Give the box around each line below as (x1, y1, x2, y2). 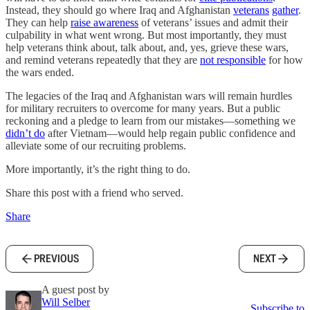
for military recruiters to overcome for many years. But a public (6, 102, 280, 114)
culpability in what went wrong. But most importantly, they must (6, 29, 286, 41)
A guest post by (42, 284, 109, 295)
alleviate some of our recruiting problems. (6, 140, 186, 152)
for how (266, 54, 303, 66)
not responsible (200, 54, 266, 66)
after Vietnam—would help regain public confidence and (45, 127, 295, 139)
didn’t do (6, 127, 45, 139)
